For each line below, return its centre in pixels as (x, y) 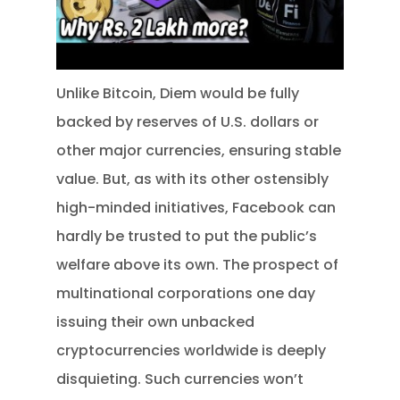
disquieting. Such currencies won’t (180, 379)
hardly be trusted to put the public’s (187, 236)
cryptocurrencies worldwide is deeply (192, 350)
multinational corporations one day (186, 293)
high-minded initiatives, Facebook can (196, 207)
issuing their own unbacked (156, 321)
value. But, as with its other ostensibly (193, 179)
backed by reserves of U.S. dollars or (188, 121)
